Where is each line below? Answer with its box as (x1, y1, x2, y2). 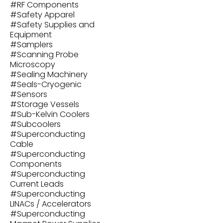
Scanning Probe (17, 49, 79, 60)
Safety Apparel (17, 9, 75, 20)
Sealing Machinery (17, 69, 88, 80)
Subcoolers (17, 118, 61, 130)
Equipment (10, 29, 52, 40)
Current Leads (10, 178, 64, 190)
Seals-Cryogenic (17, 79, 82, 90)
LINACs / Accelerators (10, 198, 91, 210)
